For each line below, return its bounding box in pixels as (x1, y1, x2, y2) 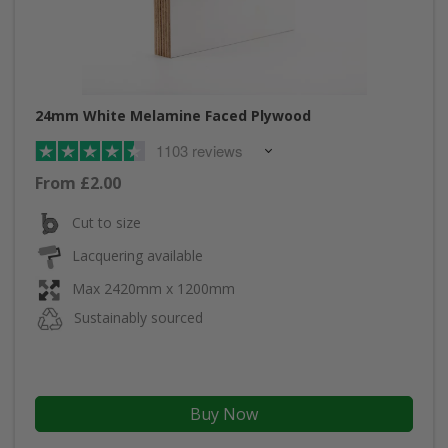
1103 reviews (156, 139, 243, 161)
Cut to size (72, 213, 141, 233)
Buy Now (190, 403, 258, 426)
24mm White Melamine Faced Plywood (35, 105, 311, 125)
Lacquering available (72, 246, 203, 266)
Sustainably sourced (74, 308, 203, 328)
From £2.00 (35, 171, 121, 194)
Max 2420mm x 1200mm (72, 279, 235, 299)
